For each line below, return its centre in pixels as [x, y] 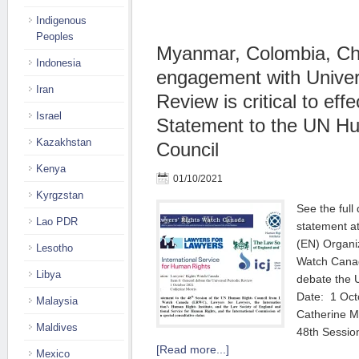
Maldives [57, 327]
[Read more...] [193, 349]
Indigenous [61, 20]
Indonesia [58, 63]
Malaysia [57, 301]
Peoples [55, 36]
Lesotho [54, 248]
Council [188, 149]
